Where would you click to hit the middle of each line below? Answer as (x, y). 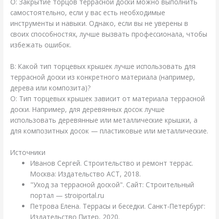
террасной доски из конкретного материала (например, (103, 77)
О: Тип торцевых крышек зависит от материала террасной (108, 99)
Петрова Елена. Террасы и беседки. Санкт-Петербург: (118, 206)
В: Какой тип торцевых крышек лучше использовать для (103, 66)
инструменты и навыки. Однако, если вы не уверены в (99, 23)
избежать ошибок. (41, 45)
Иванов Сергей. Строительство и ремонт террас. (112, 163)
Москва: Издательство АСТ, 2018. (86, 174)
